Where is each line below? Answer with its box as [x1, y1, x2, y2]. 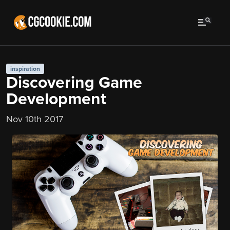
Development [6, 89, 106, 109]
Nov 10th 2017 [6, 113, 63, 125]
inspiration [10, 65, 40, 72]
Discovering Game [6, 73, 142, 92]
